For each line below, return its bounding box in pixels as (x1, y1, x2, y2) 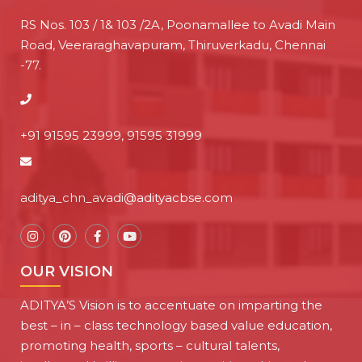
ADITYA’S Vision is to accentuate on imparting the (20, 297, 322, 313)
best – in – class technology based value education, (20, 318, 332, 333)
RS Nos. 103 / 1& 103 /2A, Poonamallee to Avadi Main (20, 17, 335, 32)
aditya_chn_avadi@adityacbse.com (20, 190, 233, 205)
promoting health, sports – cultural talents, (20, 338, 280, 353)
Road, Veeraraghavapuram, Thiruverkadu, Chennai (20, 37, 326, 53)
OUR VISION (20, 263, 113, 280)
